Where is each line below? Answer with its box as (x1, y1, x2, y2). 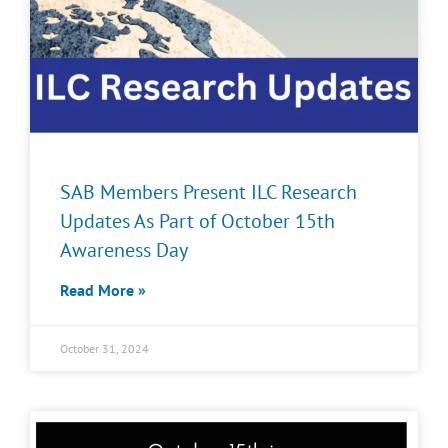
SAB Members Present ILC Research (60, 179, 357, 205)
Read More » (60, 280, 146, 300)
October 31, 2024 (60, 341, 149, 356)
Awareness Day (60, 237, 188, 263)
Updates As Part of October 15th (60, 208, 335, 234)
